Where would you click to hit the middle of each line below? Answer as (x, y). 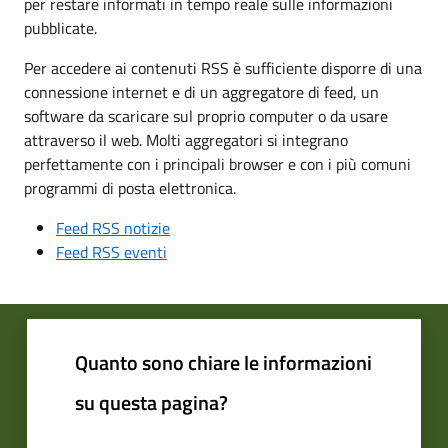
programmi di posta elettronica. (130, 188)
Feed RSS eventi (111, 252)
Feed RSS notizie (113, 228)
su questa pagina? (151, 402)
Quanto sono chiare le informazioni (223, 362)
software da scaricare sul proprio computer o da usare (206, 116)
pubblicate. (60, 28)
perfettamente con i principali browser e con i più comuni (217, 164)
